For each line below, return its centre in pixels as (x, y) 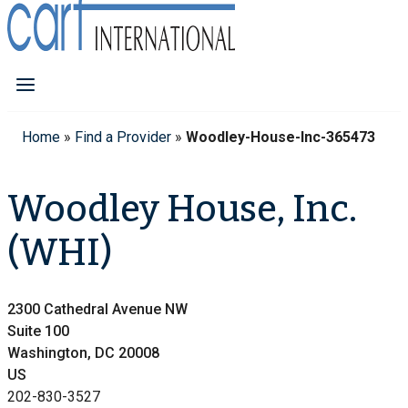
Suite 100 (38, 331)
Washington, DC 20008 (83, 353)
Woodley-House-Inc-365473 (280, 137)
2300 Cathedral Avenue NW (97, 310)
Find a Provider (123, 137)
